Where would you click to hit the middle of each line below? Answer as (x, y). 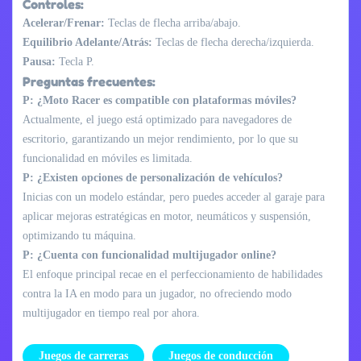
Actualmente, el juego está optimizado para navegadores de (157, 119)
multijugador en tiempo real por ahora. (111, 313)
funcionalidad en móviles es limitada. (108, 158)
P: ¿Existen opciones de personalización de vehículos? (153, 177)
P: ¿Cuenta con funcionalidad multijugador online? (149, 255)
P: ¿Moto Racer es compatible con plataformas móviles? (160, 100)
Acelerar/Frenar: (64, 23)
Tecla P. (75, 61)
